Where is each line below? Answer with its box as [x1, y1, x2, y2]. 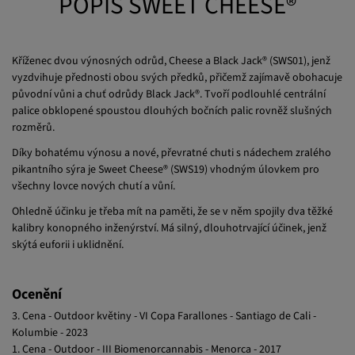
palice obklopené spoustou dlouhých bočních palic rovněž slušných [12, 102, 332, 119]
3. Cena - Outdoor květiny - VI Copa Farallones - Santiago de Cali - [12, 308, 316, 325]
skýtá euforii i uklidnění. [12, 237, 124, 254]
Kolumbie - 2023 [12, 325, 88, 342]
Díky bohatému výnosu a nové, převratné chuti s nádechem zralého [12, 144, 331, 161]
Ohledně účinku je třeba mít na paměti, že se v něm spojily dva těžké [12, 204, 333, 220]
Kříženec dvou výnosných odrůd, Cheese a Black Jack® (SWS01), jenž [12, 52, 330, 69]
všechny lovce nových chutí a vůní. [12, 177, 175, 194]
